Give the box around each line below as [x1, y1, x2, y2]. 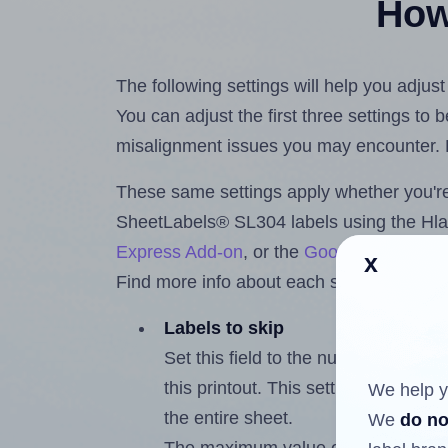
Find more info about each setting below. [116, 272, 440, 293]
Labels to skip [164, 318, 285, 339]
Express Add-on [116, 242, 244, 263]
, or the [243, 242, 305, 263]
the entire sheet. [164, 408, 294, 429]
